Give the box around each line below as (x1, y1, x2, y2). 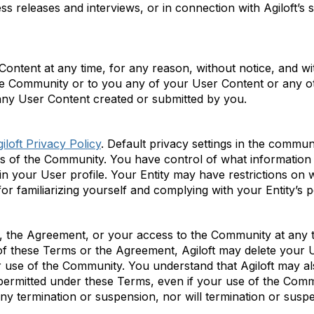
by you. (203, 92, 247, 106)
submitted (152, 92, 203, 106)
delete (245, 243, 276, 257)
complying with (153, 183, 233, 197)
